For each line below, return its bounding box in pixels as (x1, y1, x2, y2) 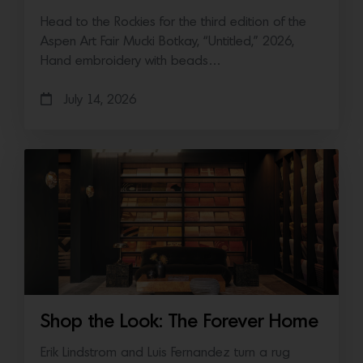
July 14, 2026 (60, 94, 136, 106)
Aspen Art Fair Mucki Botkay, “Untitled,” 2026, (41, 36, 294, 48)
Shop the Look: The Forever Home (41, 314, 318, 331)
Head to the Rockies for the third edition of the (41, 16, 306, 28)
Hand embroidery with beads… (41, 55, 221, 67)
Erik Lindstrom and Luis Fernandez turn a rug (41, 347, 290, 359)
